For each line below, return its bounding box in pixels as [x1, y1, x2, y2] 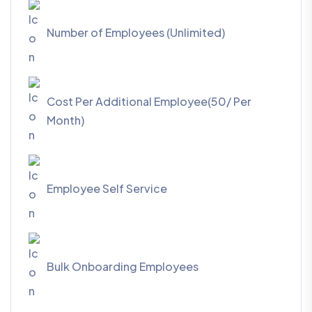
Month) [47, 112, 84, 127]
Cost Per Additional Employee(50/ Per [47, 93, 251, 109]
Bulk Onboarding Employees [47, 259, 198, 274]
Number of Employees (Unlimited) [47, 25, 225, 40]
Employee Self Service [47, 181, 167, 196]
